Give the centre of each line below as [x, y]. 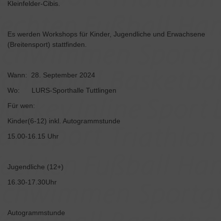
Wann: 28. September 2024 [51, 75]
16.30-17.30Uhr [32, 182]
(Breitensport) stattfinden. [47, 45]
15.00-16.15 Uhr [33, 136]
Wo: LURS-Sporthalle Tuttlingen [62, 91]
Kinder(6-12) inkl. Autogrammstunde [64, 121]
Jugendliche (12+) [36, 167]
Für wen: [24, 106]
